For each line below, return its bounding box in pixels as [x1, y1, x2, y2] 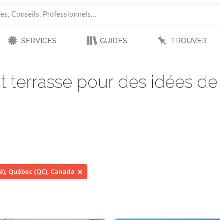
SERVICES [21, 36, 56, 45]
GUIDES [99, 36, 127, 45]
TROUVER [170, 36, 207, 45]
